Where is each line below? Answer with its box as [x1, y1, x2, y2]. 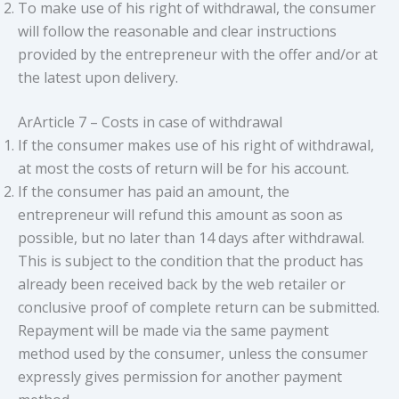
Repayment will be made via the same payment [18, 320, 329, 340]
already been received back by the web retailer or [18, 273, 346, 294]
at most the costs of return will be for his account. [18, 158, 349, 178]
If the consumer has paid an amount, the [18, 181, 289, 201]
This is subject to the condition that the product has [18, 250, 363, 271]
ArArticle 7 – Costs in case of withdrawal [18, 111, 282, 132]
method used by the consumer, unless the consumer [18, 343, 368, 363]
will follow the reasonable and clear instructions [18, 20, 337, 41]
